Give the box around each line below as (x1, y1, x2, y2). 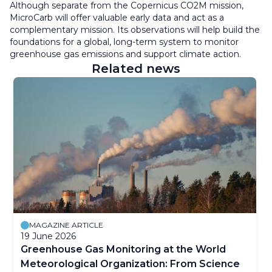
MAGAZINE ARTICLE (29, 220, 103, 230)
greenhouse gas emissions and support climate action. (10, 49, 241, 60)
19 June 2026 (21, 231, 76, 242)
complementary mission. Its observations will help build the (10, 24, 260, 36)
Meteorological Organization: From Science (21, 258, 240, 270)
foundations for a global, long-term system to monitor (10, 36, 239, 48)
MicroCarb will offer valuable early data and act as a (10, 12, 224, 24)
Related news (92, 61, 180, 76)
